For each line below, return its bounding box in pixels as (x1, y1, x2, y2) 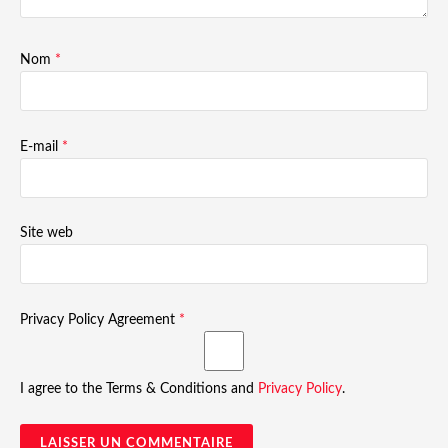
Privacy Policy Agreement (20, 312, 179, 327)
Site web (20, 226, 73, 241)
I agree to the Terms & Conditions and (20, 381, 258, 396)
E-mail (20, 139, 62, 154)
